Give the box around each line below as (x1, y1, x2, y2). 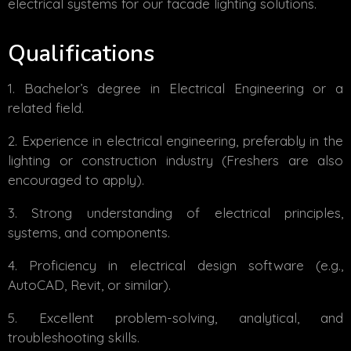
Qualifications (8, 38, 154, 69)
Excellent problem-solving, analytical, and (38, 309, 343, 326)
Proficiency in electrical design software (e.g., (29, 256, 344, 273)
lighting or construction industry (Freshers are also (8, 151, 343, 168)
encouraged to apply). (8, 171, 144, 188)
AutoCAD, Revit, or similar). (8, 276, 171, 293)
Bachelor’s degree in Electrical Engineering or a (24, 79, 344, 96)
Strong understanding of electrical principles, (31, 204, 344, 221)
